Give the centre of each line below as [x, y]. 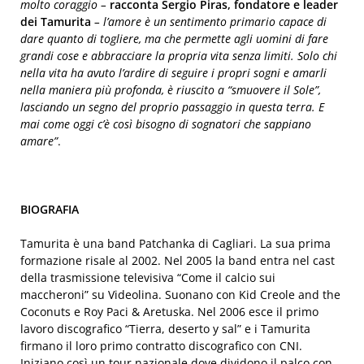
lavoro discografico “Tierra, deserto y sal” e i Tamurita [165, 329]
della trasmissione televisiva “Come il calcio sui [148, 277]
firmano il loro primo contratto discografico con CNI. [161, 346]
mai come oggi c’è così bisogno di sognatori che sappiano [166, 124]
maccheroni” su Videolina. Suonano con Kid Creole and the [180, 295]
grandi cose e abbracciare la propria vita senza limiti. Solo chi [179, 56]
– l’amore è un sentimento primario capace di [209, 22]
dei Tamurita [56, 22]
